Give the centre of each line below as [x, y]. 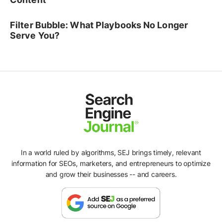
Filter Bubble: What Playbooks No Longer [99, 25]
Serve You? [35, 36]
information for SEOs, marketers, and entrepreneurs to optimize [111, 163]
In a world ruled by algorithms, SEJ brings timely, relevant [111, 152]
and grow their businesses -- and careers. [111, 174]
